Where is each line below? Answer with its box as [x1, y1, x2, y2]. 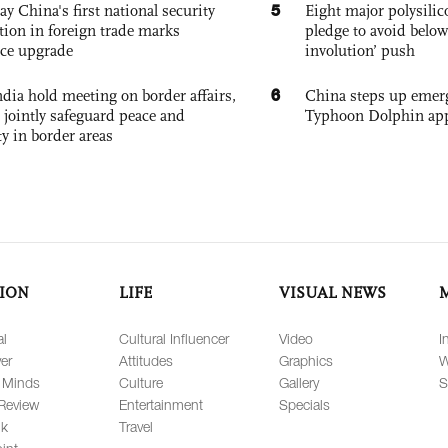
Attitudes [119, 352, 173, 369]
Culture [119, 374, 163, 391]
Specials [279, 396, 330, 413]
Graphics [279, 352, 333, 369]
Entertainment [119, 396, 203, 413]
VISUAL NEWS [279, 283, 386, 302]
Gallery [279, 374, 319, 391]
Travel [119, 418, 153, 435]
